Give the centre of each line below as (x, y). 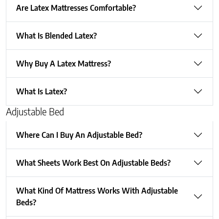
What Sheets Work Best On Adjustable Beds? (93, 163)
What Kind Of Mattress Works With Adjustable (97, 190)
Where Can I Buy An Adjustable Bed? (79, 135)
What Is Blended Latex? (56, 35)
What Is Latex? (42, 91)
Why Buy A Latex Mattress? (64, 63)
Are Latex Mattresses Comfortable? (76, 8)
